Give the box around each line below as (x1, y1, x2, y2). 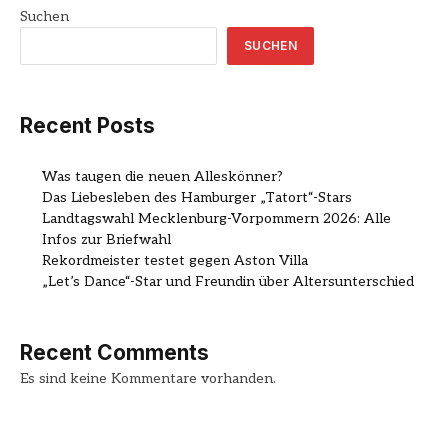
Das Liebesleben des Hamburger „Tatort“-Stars (42, 189, 352, 207)
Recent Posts (20, 113, 155, 139)
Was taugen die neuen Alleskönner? (42, 168, 283, 186)
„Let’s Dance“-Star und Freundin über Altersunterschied (42, 273, 414, 291)
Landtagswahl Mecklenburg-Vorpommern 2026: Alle (42, 210, 391, 228)
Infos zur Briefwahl (42, 231, 171, 249)
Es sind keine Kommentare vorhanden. (20, 370, 276, 388)
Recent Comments (20, 340, 209, 366)
